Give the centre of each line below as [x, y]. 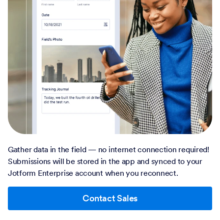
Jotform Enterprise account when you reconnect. [93, 173]
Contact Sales [110, 198]
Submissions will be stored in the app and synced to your [105, 161]
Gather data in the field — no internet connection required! [109, 149]
